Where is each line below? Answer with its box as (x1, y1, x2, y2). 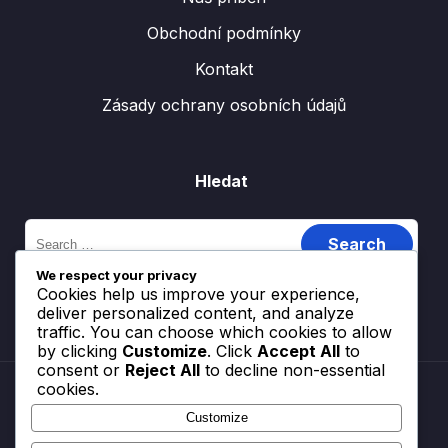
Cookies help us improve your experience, (37, 283, 360, 304)
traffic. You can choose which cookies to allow (37, 321, 392, 342)
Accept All (257, 340, 340, 361)
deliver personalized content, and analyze (37, 302, 354, 323)
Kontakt (195, 59, 253, 79)
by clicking (37, 340, 122, 361)
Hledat (195, 171, 248, 191)
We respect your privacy (36, 266, 197, 283)
